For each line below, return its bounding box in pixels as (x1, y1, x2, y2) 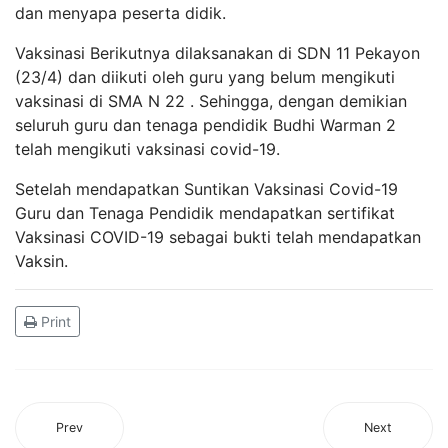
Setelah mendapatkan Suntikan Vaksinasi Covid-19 (15, 179, 398, 199)
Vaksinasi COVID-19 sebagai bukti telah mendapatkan (15, 227, 421, 247)
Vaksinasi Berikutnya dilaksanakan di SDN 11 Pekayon (15, 43, 420, 63)
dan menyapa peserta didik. (15, 3, 226, 23)
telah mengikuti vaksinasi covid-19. (15, 139, 280, 159)
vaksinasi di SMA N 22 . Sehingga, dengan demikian (15, 91, 407, 111)
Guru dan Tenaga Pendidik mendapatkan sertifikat (15, 203, 395, 223)
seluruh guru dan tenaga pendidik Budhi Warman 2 (15, 115, 396, 135)
